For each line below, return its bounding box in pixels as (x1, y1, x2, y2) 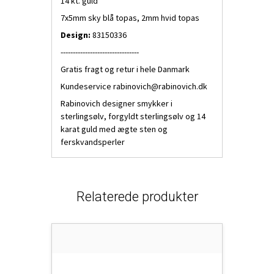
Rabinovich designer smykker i (61, 98, 172, 109)
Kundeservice (61, 81, 113, 92)
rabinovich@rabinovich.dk (113, 81, 207, 92)
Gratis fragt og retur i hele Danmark (61, 64, 191, 75)
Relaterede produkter (76, 189, 198, 205)
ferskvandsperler (61, 136, 125, 148)
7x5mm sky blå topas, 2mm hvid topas (61, 12, 199, 24)
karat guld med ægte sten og (61, 124, 168, 135)
